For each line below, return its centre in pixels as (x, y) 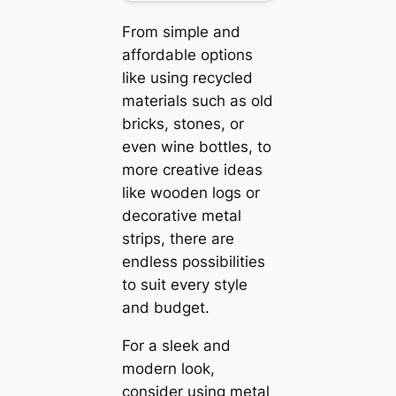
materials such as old (197, 100)
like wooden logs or (190, 192)
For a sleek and (176, 345)
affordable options (187, 54)
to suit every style (184, 284)
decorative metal (181, 215)
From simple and (181, 31)
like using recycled (187, 77)
